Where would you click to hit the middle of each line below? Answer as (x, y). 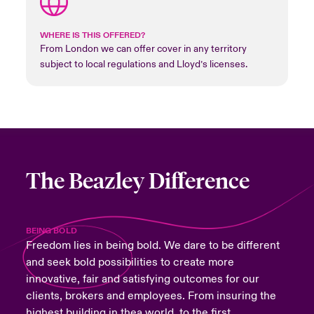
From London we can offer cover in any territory (143, 49)
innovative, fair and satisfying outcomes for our (142, 279)
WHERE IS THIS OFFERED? (92, 36)
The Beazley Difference (137, 182)
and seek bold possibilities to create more (130, 262)
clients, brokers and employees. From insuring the (151, 296)
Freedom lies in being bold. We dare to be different (152, 246)
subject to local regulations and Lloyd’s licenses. (143, 65)
